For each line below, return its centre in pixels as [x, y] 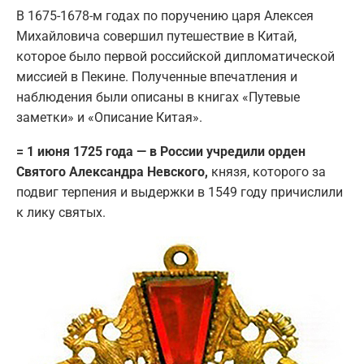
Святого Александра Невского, [114, 171]
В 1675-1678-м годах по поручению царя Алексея [165, 15]
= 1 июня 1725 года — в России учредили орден [161, 151]
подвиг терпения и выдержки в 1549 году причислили [180, 192]
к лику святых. [61, 212]
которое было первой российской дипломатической [175, 56]
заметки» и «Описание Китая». [109, 117]
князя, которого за [269, 171]
